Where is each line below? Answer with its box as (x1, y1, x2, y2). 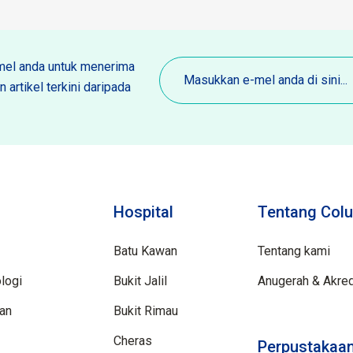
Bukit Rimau (113, 303, 179, 319)
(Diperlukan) (158, 84, 225, 99)
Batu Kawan (113, 243, 178, 259)
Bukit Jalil (113, 273, 168, 289)
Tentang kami (257, 243, 330, 259)
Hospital (113, 203, 174, 222)
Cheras (113, 333, 153, 349)
